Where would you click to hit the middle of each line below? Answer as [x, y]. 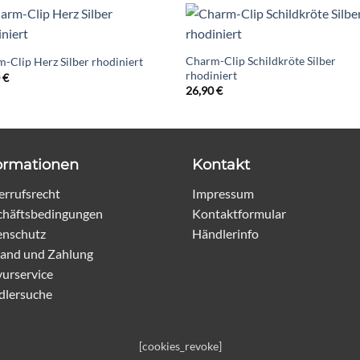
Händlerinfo [225, 233]
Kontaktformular [239, 213]
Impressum [223, 193]
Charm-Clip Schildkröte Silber [261, 60]
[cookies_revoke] [180, 346]
